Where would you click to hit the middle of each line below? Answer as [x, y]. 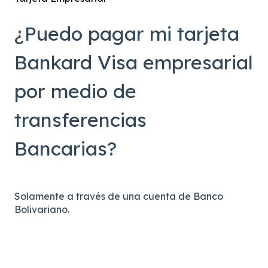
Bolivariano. [42, 210]
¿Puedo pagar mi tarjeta [127, 34]
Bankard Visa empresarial [134, 63]
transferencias [80, 120]
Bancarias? [66, 149]
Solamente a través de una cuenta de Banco [119, 197]
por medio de [75, 91]
